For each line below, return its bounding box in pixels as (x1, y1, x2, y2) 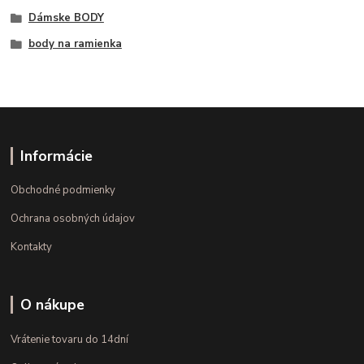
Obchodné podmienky (11, 183, 116, 198)
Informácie (19, 145, 93, 166)
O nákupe (19, 295, 84, 315)
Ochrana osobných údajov (11, 211, 136, 227)
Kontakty (11, 240, 53, 255)
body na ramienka (28, 36, 122, 51)
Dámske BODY (28, 11, 104, 26)
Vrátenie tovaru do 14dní (11, 332, 129, 348)
